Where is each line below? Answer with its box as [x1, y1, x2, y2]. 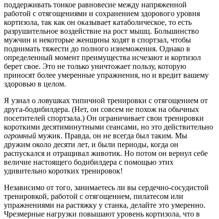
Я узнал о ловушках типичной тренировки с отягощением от [4, 96, 208, 105]
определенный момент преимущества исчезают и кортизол [4, 53, 201, 62]
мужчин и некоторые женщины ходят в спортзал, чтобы [4, 36, 191, 44]
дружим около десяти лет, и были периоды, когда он [4, 140, 178, 149]
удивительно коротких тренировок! [4, 167, 123, 175]
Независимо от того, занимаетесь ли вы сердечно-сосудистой [4, 183, 209, 192]
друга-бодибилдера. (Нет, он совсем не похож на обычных [4, 105, 199, 114]
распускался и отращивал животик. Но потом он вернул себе [4, 149, 208, 158]
